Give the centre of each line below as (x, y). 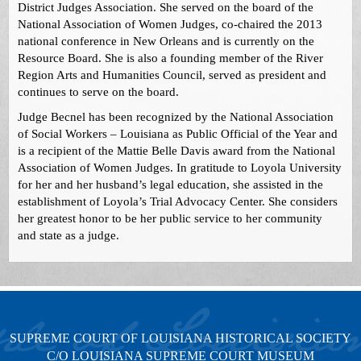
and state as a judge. (69, 236)
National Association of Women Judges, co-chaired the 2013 (170, 25)
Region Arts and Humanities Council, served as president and (172, 75)
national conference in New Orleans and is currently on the (166, 41)
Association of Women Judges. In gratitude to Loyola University (180, 168)
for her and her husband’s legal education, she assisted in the (171, 185)
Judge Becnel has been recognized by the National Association (176, 117)
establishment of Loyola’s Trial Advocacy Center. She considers (178, 202)
